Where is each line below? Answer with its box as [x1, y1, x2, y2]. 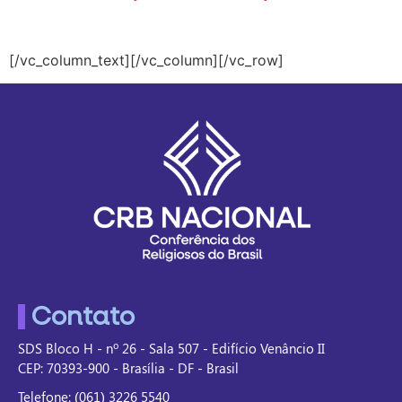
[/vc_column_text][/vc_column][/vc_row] [9, 50, 284, 69]
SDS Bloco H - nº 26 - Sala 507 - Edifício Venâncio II [18, 338, 325, 357]
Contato [31, 300, 135, 333]
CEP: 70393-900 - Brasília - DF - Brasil [18, 358, 239, 377]
